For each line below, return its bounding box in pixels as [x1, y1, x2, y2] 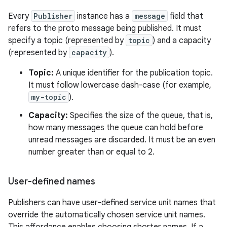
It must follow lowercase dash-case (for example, [28, 80, 211, 90]
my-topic [31, 92, 66, 102]
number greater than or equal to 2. [28, 146, 155, 157]
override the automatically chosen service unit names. [8, 209, 205, 220]
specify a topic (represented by [8, 35, 126, 46]
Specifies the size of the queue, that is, [68, 110, 213, 121]
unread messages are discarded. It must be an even [28, 134, 215, 145]
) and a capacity [153, 35, 211, 46]
